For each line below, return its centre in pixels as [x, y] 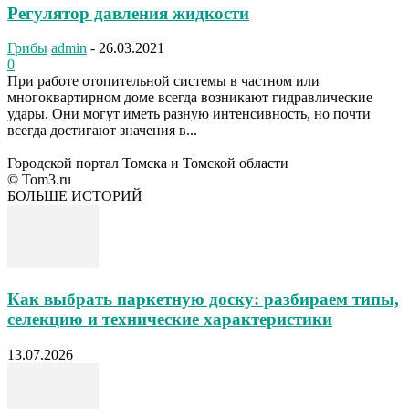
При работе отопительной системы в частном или [163, 81]
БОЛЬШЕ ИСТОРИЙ [75, 196]
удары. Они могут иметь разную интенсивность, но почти [189, 114]
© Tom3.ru [39, 180]
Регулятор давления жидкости [128, 13]
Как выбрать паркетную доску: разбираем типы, [203, 299]
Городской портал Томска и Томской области [148, 163]
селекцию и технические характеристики [170, 320]
